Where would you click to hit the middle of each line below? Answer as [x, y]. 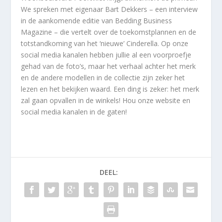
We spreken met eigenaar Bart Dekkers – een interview [110, 9]
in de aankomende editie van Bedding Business [97, 20]
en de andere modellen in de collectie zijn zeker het [103, 77]
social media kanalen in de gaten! [74, 111]
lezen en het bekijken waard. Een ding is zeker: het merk [110, 89]
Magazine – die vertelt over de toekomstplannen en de [109, 32]
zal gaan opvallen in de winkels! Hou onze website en [106, 100]
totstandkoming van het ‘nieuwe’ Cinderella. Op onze [105, 43]
